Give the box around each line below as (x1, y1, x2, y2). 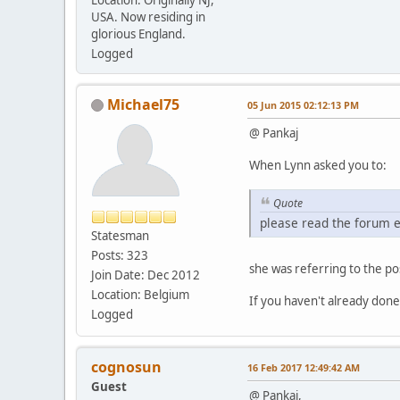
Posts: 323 (91, 246, 148, 263)
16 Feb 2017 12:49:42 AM (247, 361, 360, 375)
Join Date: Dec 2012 (91, 266, 200, 283)
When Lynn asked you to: (249, 156, 387, 173)
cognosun (91, 357, 162, 378)
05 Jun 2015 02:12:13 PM (247, 97, 359, 112)
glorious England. (91, 25, 186, 42)
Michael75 (107, 94, 179, 114)
